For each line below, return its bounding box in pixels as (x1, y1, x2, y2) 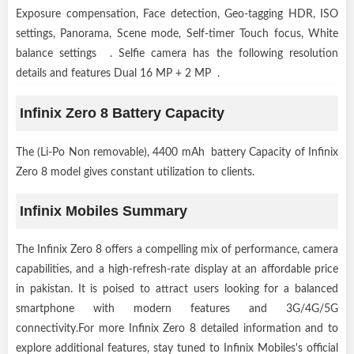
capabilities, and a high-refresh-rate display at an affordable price (16, 263, 338, 275)
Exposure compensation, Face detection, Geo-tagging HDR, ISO (16, 8, 338, 20)
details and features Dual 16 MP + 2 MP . (16, 67, 220, 79)
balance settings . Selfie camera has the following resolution (16, 47, 338, 59)
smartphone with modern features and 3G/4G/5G (16, 303, 338, 314)
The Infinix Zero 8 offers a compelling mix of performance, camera (16, 243, 338, 255)
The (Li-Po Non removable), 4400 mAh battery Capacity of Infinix (16, 146, 338, 158)
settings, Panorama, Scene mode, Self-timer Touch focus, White (16, 28, 338, 40)
